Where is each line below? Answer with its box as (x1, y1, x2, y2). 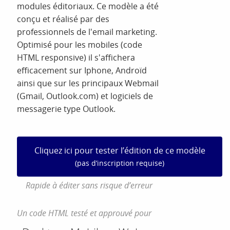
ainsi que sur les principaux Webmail (17, 77, 159, 89)
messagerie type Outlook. (17, 103, 116, 114)
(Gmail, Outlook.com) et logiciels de (17, 90, 154, 102)
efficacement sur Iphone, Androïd (17, 64, 147, 76)
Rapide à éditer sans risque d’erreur (26, 179, 153, 191)
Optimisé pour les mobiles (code (17, 39, 143, 50)
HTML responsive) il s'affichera (17, 51, 136, 63)
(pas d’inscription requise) (75, 158, 165, 168)
